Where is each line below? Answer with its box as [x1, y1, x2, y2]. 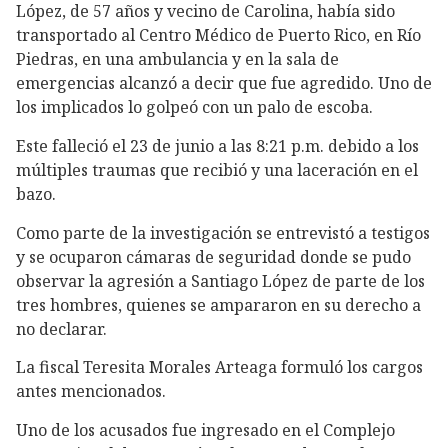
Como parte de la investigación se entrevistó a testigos [16, 221, 430, 244]
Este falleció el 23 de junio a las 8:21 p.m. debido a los [16, 134, 419, 157]
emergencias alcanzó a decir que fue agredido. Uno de [16, 72, 432, 95]
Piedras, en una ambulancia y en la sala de [16, 48, 339, 71]
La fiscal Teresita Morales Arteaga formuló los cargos [16, 356, 423, 379]
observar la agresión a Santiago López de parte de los [16, 269, 425, 292]
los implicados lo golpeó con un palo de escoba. [16, 96, 373, 119]
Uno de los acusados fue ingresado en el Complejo [16, 419, 395, 442]
